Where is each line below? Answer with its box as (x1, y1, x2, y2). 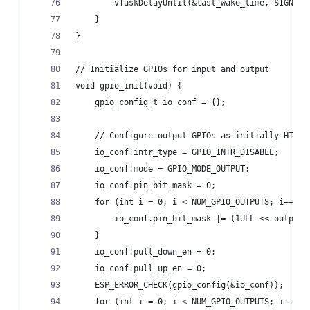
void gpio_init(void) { (75, 81, 182, 91)
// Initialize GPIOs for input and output (75, 64, 269, 74)
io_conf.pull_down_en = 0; (75, 247, 216, 257)
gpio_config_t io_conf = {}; (75, 98, 226, 107)
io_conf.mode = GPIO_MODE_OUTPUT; (75, 164, 250, 174)
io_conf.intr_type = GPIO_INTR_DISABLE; (75, 147, 279, 157)
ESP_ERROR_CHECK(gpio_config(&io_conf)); (75, 280, 284, 290)
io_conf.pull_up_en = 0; (75, 264, 206, 273)
